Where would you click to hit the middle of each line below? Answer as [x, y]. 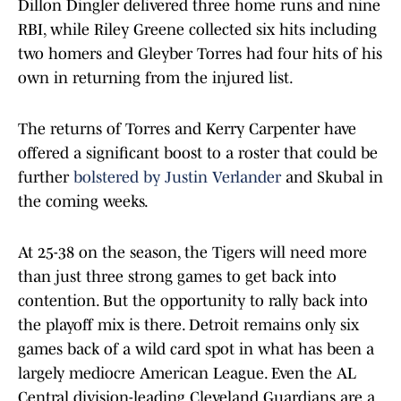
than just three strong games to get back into [177, 277]
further [46, 178]
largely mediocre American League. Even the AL [187, 374]
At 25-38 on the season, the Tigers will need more [192, 253]
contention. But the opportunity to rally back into [193, 301]
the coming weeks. [83, 202]
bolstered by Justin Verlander [177, 178]
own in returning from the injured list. [156, 78]
